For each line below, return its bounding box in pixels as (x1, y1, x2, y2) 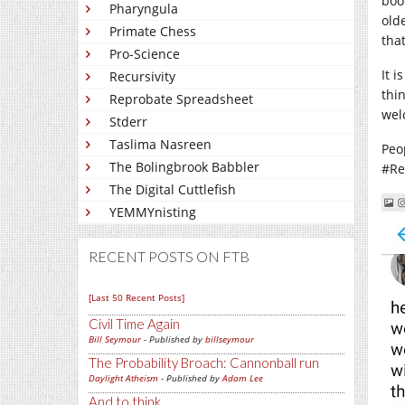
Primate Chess (109, 23, 196, 40)
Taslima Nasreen (109, 136, 212, 153)
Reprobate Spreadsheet (109, 90, 253, 108)
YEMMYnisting (109, 203, 196, 221)
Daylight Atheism (89, 372, 158, 384)
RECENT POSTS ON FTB (89, 248, 250, 265)
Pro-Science (109, 45, 180, 62)
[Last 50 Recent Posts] (89, 291, 184, 304)
